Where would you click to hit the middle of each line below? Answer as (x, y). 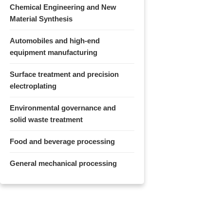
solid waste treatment (46, 120)
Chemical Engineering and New (63, 7)
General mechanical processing (63, 163)
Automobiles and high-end (55, 41)
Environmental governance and (63, 108)
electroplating (33, 86)
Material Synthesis (41, 19)
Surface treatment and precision (64, 74)
